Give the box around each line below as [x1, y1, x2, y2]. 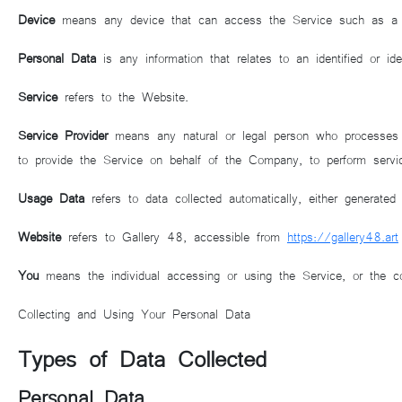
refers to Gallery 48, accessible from [61, 228, 287, 244]
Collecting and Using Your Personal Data [18, 305, 250, 321]
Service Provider [18, 127, 108, 143]
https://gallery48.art [287, 228, 398, 244]
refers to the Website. [57, 88, 188, 104]
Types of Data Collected [18, 342, 267, 371]
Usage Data [18, 189, 84, 205]
